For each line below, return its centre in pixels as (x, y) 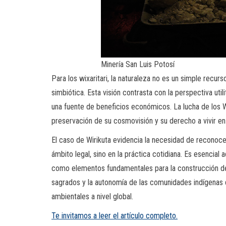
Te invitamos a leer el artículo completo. (115, 215)
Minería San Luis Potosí (138, 64)
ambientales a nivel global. (92, 196)
